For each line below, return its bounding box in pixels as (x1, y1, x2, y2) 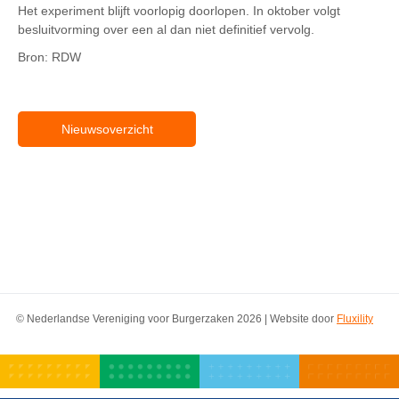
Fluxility (337, 313, 373, 326)
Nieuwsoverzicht (61, 122, 153, 137)
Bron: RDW (18, 50, 81, 65)
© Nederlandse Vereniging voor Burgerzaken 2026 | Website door (16, 313, 337, 326)
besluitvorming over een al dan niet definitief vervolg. (18, 22, 314, 37)
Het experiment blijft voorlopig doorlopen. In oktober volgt (18, 4, 340, 19)
